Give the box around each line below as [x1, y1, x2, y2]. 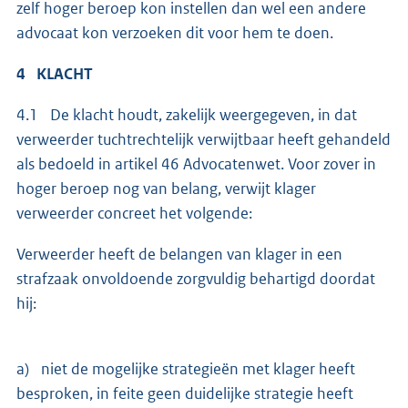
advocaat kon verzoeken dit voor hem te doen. [16, 23, 333, 44]
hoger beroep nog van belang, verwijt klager [16, 178, 316, 199]
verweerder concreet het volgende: [16, 203, 255, 224]
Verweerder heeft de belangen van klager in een [16, 244, 342, 265]
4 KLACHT [16, 64, 93, 85]
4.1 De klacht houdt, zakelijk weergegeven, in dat [16, 105, 357, 126]
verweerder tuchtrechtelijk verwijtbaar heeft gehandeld [16, 129, 391, 150]
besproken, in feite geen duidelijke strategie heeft [16, 383, 353, 404]
